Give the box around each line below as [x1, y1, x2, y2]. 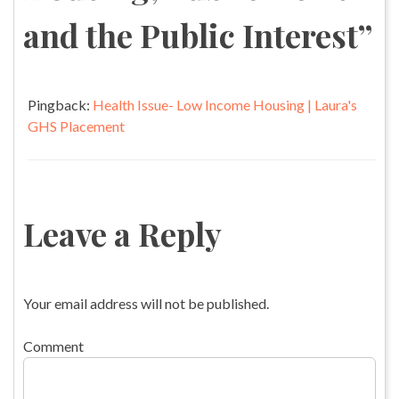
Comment [23, 337, 84, 354]
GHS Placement [28, 117, 125, 134]
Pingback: [28, 95, 93, 113]
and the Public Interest [23, 12, 358, 56]
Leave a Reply [23, 211, 222, 255]
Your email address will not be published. [23, 294, 269, 312]
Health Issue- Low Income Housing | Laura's [93, 95, 357, 113]
